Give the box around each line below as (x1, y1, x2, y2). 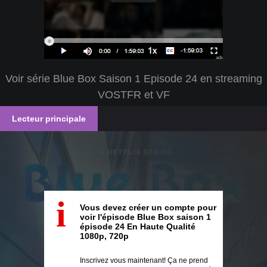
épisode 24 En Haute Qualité (80, 222, 195, 231)
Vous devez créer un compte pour (80, 203, 216, 212)
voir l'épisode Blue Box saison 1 (80, 212, 211, 222)
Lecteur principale (12, 114, 86, 123)
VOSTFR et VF (97, 89, 170, 101)
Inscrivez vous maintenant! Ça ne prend (80, 256, 208, 265)
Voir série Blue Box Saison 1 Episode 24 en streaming (5, 73, 262, 85)
